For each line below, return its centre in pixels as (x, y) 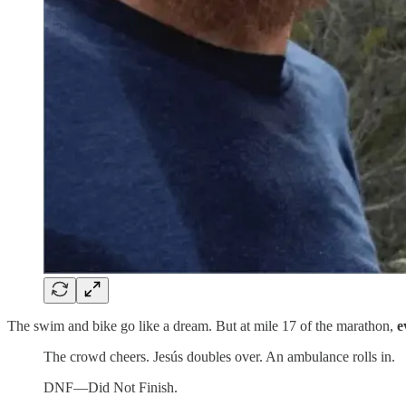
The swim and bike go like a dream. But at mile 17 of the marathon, (202, 325)
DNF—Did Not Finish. (111, 387)
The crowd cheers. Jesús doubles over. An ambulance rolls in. (219, 356)
